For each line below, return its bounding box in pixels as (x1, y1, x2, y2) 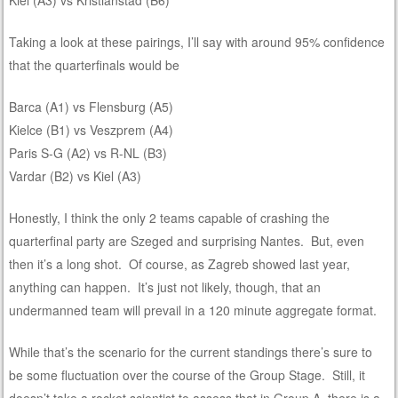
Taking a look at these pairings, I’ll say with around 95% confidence (9, 32, 386, 51)
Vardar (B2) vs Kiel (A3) (9, 166, 142, 185)
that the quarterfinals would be (9, 55, 180, 74)
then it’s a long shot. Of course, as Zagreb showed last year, (9, 254, 351, 273)
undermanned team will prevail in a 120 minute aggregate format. (9, 300, 378, 319)
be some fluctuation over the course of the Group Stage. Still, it (9, 365, 366, 384)
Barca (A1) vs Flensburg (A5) (9, 97, 174, 115)
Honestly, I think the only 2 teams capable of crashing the (9, 208, 330, 227)
